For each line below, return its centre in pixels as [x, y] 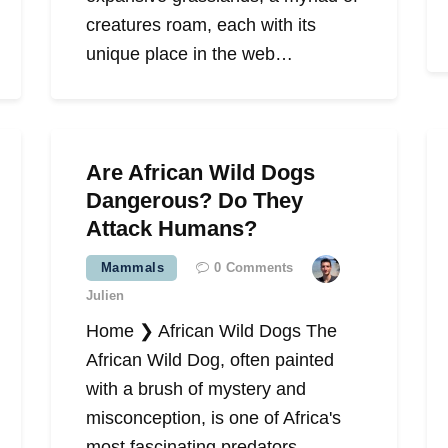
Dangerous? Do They [194, 201]
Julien [104, 296]
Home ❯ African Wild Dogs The [211, 331]
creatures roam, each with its [200, 25]
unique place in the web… [189, 54]
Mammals [132, 268]
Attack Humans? [171, 229]
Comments [260, 268]
